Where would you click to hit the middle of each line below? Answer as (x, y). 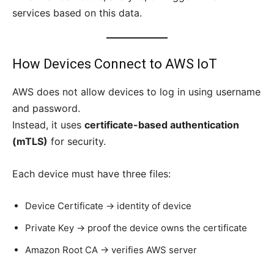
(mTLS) (30, 142)
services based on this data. (77, 13)
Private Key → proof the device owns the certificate (136, 228)
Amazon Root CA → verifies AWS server (111, 250)
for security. (77, 142)
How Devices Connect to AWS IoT (115, 64)
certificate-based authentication (162, 125)
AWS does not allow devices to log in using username (136, 92)
